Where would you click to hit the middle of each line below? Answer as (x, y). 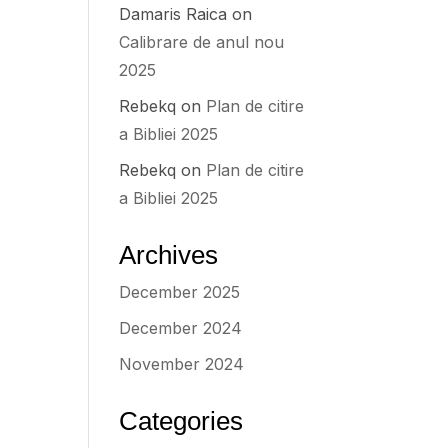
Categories (181, 421)
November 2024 (182, 364)
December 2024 (181, 328)
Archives (169, 255)
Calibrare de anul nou (202, 42)
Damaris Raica (173, 14)
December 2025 (180, 292)
